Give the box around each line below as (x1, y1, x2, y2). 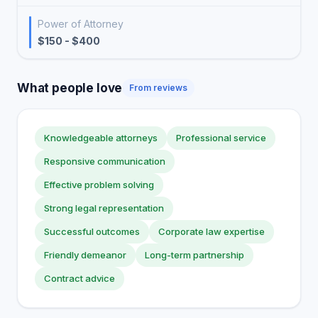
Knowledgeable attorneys (44, 132, 158, 143)
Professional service (176, 132, 266, 143)
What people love (17, 80, 123, 95)
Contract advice (44, 273, 115, 284)
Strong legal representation (44, 202, 164, 214)
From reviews (129, 82, 188, 93)
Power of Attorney (38, 18, 124, 30)
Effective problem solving (44, 179, 154, 190)
